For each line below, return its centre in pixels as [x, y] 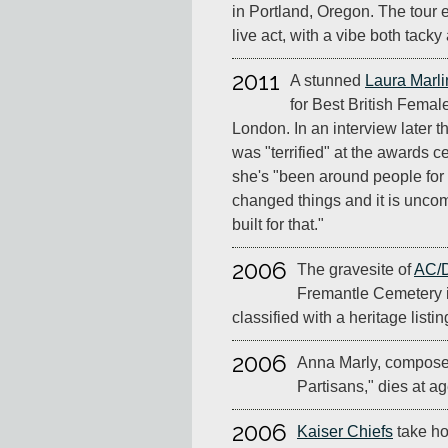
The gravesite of [355, 270]
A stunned [327, 81]
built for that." [278, 225]
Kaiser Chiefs [345, 432]
